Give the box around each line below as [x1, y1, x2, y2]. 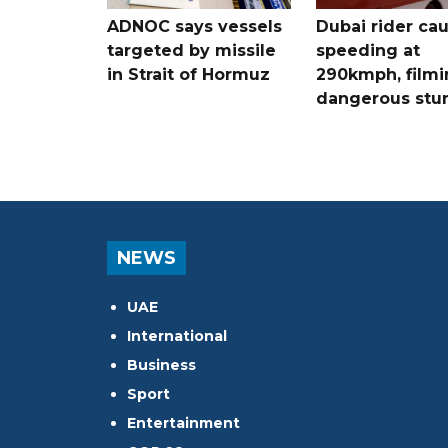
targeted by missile [107, 40, 276, 60]
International [127, 326, 227, 345]
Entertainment [127, 413, 240, 432]
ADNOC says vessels [107, 16, 282, 36]
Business [127, 355, 196, 374]
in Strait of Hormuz [107, 64, 270, 84]
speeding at [315, 40, 420, 60]
